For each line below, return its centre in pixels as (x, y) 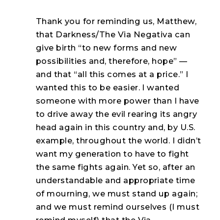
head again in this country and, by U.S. (116, 127)
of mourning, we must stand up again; (117, 193)
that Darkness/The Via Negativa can (113, 34)
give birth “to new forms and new (107, 47)
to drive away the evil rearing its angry (117, 114)
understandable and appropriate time (116, 180)
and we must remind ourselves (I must (118, 206)
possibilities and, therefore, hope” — (112, 61)
